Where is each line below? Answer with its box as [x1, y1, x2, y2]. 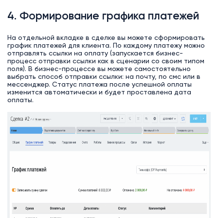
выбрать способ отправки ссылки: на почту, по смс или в [7, 73, 200, 80]
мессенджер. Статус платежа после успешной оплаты [7, 81, 192, 88]
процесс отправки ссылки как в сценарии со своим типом [7, 57, 204, 65]
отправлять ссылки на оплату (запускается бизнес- [7, 50, 183, 57]
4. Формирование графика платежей [7, 11, 199, 22]
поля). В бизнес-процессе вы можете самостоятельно [7, 65, 191, 73]
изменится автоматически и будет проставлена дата [7, 89, 191, 96]
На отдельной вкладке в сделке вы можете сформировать [7, 34, 205, 41]
